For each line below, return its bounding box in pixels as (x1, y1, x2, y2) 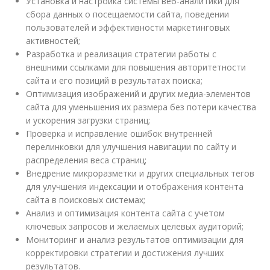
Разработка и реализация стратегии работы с (26, 48, 217, 60)
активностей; (26, 34, 81, 46)
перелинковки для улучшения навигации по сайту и (26, 140, 237, 152)
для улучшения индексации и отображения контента (26, 180, 244, 192)
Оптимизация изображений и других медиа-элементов (26, 87, 251, 99)
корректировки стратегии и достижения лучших (26, 246, 224, 259)
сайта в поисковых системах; (26, 193, 146, 206)
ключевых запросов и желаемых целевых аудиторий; (26, 220, 244, 232)
